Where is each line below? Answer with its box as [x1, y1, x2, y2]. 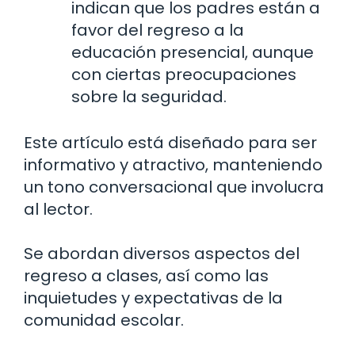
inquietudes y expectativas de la [24, 287, 283, 310]
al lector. [24, 198, 93, 221]
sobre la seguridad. [71, 86, 227, 109]
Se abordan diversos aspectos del [24, 242, 300, 265]
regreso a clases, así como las [24, 265, 269, 288]
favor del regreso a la [71, 19, 244, 42]
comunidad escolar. [24, 309, 184, 332]
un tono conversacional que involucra [24, 176, 324, 199]
